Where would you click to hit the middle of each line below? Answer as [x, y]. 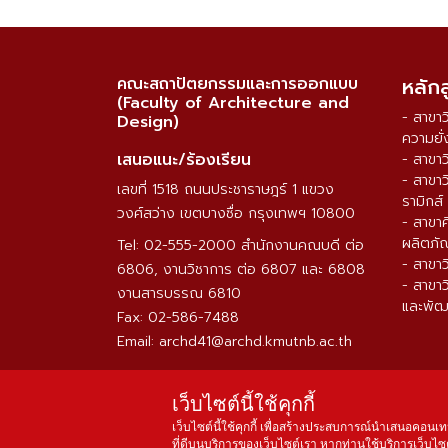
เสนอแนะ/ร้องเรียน [184, 160]
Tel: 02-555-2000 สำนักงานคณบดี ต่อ [240, 246]
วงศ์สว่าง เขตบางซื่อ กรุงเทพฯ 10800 [236, 214]
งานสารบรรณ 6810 [179, 294]
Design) [148, 122]
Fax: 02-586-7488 [178, 318]
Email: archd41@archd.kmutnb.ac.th [234, 342]
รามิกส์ [422, 202]
